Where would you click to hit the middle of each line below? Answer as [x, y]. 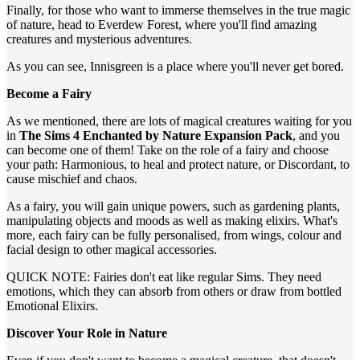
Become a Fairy [49, 94]
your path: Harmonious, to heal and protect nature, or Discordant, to [178, 164]
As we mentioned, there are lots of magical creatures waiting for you [179, 121]
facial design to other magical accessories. [112, 250]
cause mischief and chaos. [72, 179]
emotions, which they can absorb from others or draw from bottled [174, 291]
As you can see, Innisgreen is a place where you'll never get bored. [175, 66]
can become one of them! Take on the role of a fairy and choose [168, 150]
